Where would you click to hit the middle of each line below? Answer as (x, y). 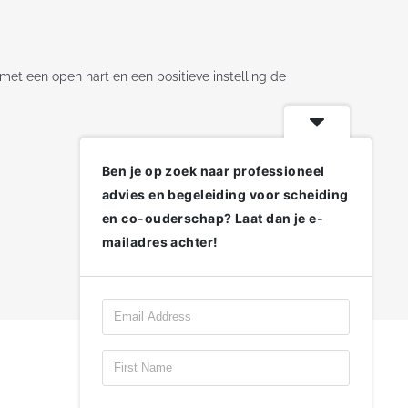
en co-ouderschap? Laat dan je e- (213, 218)
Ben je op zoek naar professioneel (214, 171)
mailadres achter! (160, 242)
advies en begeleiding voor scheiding (225, 194)
